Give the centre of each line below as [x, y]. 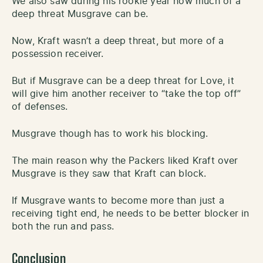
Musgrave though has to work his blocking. [110, 134]
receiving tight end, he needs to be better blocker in [131, 213]
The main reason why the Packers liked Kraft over [125, 161]
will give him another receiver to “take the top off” [127, 94]
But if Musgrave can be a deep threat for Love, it [123, 81]
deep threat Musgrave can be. [80, 14]
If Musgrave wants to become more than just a [118, 200]
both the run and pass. [63, 226]
